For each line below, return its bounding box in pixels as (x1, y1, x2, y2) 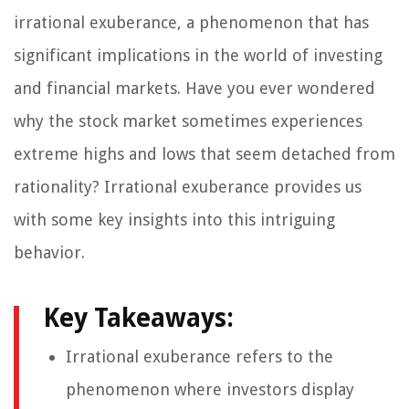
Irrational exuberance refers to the (66, 347, 333, 367)
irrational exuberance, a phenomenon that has (14, 13, 369, 33)
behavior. (14, 243, 85, 263)
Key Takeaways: (43, 303, 234, 334)
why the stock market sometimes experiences (14, 111, 362, 131)
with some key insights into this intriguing (14, 210, 335, 230)
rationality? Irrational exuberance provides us (14, 177, 362, 197)
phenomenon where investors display (66, 380, 354, 400)
